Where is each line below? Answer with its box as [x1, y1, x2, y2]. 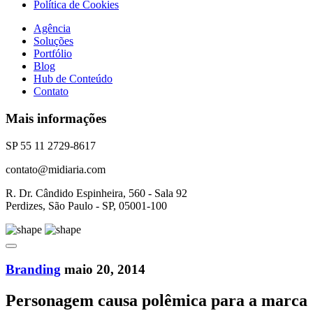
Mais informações [6, 111, 106, 126]
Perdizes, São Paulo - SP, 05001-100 [6, 199, 167, 212]
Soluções [34, 35, 73, 48]
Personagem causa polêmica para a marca [6, 291, 307, 310]
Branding [6, 261, 61, 277]
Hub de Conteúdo [34, 73, 112, 85]
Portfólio [34, 48, 72, 60]
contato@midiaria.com [6, 163, 105, 175]
